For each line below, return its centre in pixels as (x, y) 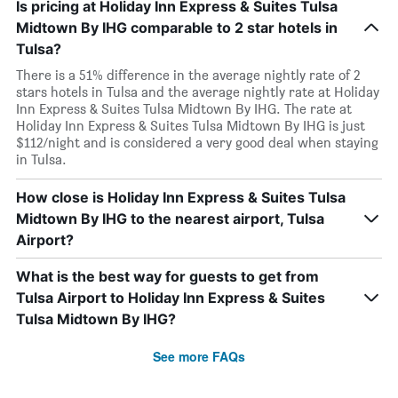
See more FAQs (199, 356)
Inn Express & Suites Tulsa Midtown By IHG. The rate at (184, 109)
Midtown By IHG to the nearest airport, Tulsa (170, 219)
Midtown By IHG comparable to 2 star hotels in (177, 28)
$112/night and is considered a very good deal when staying (197, 143)
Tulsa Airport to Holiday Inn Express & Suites (171, 298)
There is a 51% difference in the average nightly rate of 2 (188, 75)
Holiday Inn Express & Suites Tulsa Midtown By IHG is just (191, 126)
